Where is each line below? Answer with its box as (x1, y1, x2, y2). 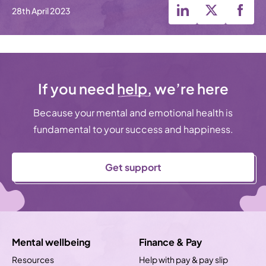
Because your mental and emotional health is (33, 105, 233, 119)
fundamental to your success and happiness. (33, 122, 233, 136)
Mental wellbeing (12, 234, 90, 249)
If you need (37, 77, 117, 99)
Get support (104, 159, 161, 174)
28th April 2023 (12, 4, 71, 16)
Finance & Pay (139, 234, 202, 249)
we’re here (151, 77, 229, 99)
